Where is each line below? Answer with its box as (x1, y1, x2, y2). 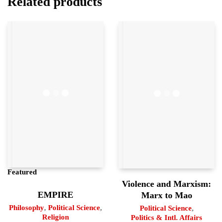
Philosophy (9, 203, 44, 212)
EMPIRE (38, 189, 73, 200)
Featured (7, 167, 37, 176)
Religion (42, 213, 69, 221)
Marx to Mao (141, 190, 192, 200)
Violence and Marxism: (122, 178, 211, 189)
